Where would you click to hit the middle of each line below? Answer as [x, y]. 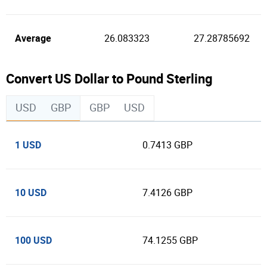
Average [33, 38]
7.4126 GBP [167, 193]
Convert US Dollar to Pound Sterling [109, 78]
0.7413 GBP [167, 145]
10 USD [31, 193]
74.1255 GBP [170, 240]
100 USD [33, 240]
